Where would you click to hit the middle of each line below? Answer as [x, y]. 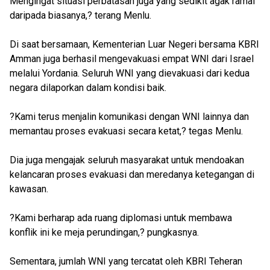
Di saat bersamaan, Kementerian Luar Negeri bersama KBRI [134, 44]
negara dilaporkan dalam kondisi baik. [88, 88]
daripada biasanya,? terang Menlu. [80, 15]
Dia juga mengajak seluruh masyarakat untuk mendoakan [127, 160]
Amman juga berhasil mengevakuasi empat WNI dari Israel [132, 59]
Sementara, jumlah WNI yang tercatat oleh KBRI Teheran [126, 261]
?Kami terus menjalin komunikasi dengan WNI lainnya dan [129, 117]
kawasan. [29, 189]
